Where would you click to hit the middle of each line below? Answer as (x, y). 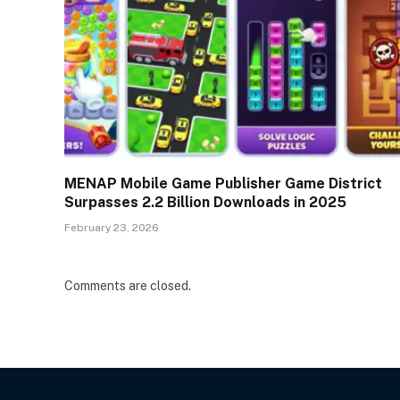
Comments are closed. (128, 286)
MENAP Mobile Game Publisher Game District (223, 184)
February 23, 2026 (112, 228)
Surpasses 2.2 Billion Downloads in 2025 (205, 203)
